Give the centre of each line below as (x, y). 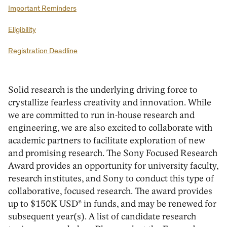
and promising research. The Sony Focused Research (113, 153)
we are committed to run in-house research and (101, 115)
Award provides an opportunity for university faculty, (113, 166)
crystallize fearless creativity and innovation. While (110, 103)
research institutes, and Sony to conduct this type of (111, 179)
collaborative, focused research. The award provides (110, 191)
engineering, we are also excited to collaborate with (110, 128)
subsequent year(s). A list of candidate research (102, 217)
